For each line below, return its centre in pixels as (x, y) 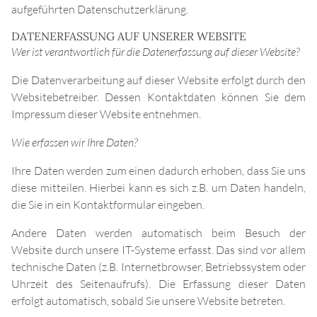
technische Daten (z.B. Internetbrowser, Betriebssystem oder (158, 267)
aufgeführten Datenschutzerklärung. (100, 10)
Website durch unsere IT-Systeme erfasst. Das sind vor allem (158, 250)
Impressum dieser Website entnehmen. (106, 114)
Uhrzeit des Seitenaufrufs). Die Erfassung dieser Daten (158, 284)
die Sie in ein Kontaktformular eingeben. (108, 205)
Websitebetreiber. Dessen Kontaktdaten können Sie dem (158, 97)
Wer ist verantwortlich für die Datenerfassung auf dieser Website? (155, 52)
